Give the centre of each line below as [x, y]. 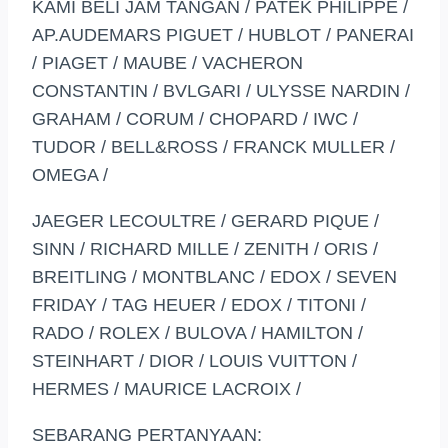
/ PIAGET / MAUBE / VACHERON [167, 63]
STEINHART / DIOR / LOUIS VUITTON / [194, 361]
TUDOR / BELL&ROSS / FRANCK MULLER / [213, 147]
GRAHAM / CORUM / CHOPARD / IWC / [195, 119]
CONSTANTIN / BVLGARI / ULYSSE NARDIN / [221, 91]
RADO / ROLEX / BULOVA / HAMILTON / [197, 333]
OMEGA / [70, 175]
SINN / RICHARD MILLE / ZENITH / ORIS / [205, 249]
